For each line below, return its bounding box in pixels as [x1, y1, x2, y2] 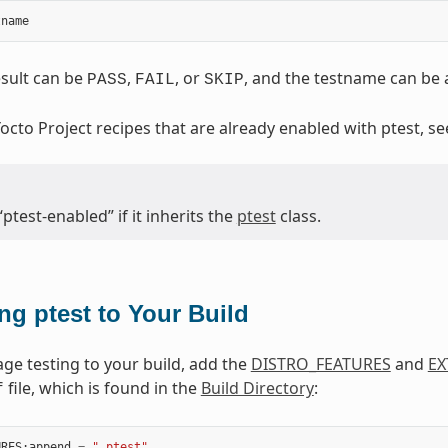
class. [275, 204, 321, 227]
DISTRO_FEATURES [250, 352, 391, 375]
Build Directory [200, 376, 314, 399]
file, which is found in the [3, 376, 201, 399]
